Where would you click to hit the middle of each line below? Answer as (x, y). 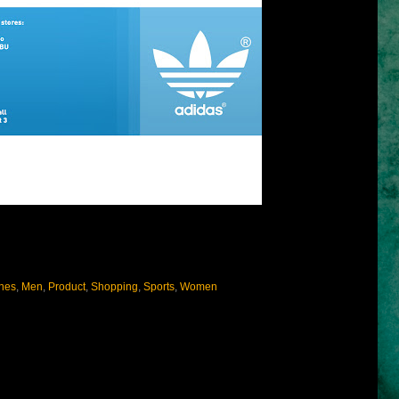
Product (66, 287)
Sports (159, 287)
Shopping (114, 287)
